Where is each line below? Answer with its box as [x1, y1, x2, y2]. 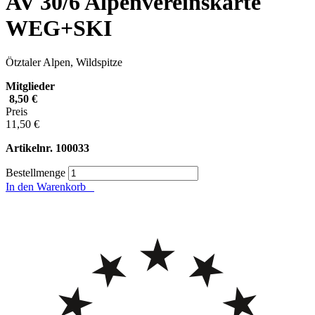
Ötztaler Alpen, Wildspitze [6, 56, 122, 69]
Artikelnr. [6, 142, 53, 155]
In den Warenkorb [6, 181, 94, 193]
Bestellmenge [6, 167, 65, 179]
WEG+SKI [6, 15, 112, 41]
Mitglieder [6, 80, 55, 93]
